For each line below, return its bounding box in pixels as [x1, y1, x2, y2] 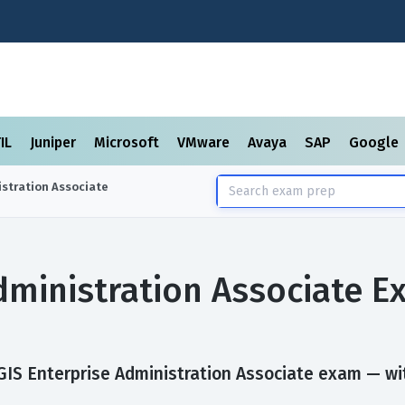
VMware [177, 134, 233, 151]
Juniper [30, 134, 80, 151]
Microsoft [94, 134, 163, 151]
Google [349, 134, 402, 151]
